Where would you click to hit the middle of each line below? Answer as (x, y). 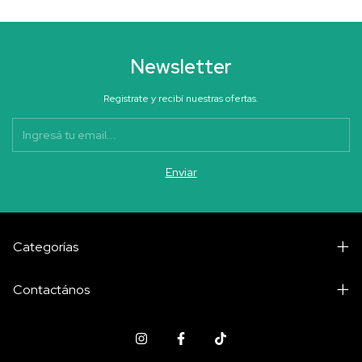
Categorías (46, 247)
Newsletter (181, 67)
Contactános (51, 290)
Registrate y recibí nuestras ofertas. (181, 99)
